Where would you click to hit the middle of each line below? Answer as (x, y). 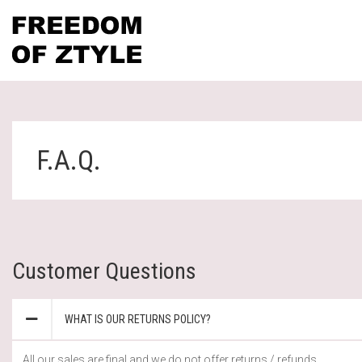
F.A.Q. (69, 160)
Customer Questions (104, 271)
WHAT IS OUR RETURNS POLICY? (138, 319)
